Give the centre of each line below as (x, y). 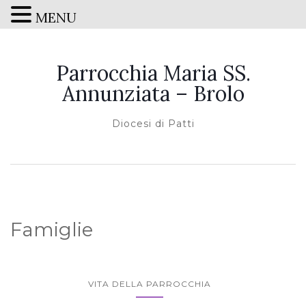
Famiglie (52, 229)
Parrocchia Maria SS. (153, 73)
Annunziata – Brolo (153, 94)
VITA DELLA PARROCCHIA (150, 284)
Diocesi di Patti (153, 124)
